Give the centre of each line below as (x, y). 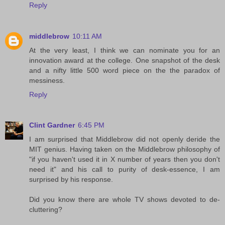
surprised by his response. (71, 180)
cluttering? (46, 210)
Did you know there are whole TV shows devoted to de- (125, 200)
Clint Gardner (52, 125)
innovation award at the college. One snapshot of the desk (125, 60)
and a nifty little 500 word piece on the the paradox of (125, 70)
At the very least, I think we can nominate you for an (125, 50)
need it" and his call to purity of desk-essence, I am (125, 170)
